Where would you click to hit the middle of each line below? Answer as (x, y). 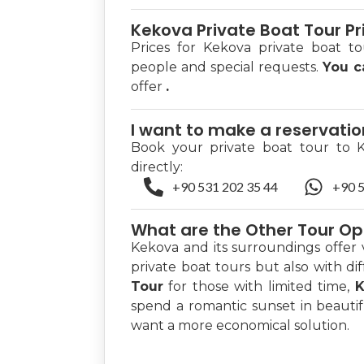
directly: (157, 167)
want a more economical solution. (240, 325)
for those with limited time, (259, 286)
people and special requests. (227, 67)
